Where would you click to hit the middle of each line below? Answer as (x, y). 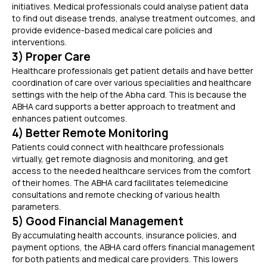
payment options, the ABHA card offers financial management (133, 247)
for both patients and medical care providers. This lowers (125, 259)
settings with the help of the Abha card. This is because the (129, 94)
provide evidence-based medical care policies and (112, 30)
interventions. (43, 42)
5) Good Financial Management (98, 221)
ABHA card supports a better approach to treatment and (124, 106)
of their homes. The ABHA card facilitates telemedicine (120, 183)
